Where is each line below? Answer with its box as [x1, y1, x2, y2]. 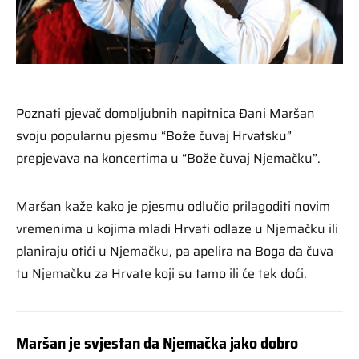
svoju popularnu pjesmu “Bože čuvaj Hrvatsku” [16, 125, 292, 146]
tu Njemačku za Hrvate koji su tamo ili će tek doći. [16, 263, 307, 284]
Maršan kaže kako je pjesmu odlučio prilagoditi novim [16, 196, 330, 216]
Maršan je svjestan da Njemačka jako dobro [16, 329, 299, 356]
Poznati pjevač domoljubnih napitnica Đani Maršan [16, 103, 315, 123]
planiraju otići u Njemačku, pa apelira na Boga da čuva [16, 240, 333, 261]
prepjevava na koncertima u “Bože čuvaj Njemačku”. [16, 147, 321, 168]
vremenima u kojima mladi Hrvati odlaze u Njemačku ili [16, 218, 338, 239]
